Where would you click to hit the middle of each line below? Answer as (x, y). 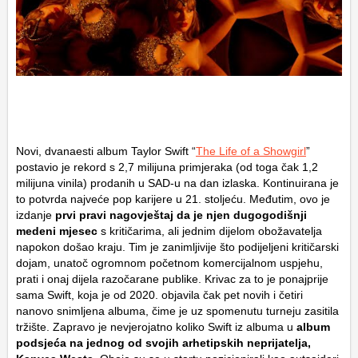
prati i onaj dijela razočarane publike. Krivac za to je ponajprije (172, 279)
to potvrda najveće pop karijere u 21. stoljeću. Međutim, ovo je (173, 199)
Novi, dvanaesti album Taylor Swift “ (106, 151)
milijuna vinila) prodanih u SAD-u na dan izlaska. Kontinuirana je (177, 183)
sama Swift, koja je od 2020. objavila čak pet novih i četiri (159, 295)
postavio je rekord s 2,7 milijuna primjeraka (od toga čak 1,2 (167, 167)
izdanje (36, 215)
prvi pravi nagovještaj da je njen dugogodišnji (181, 215)
